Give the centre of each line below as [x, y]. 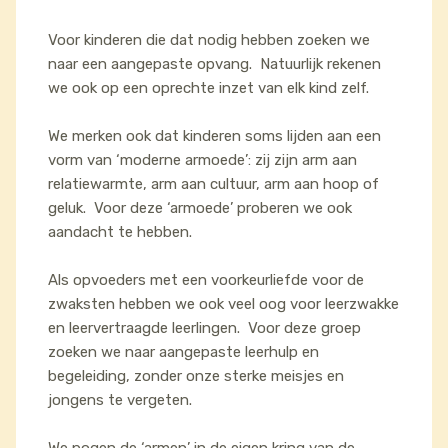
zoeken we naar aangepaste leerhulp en [183, 352]
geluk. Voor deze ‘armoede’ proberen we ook [200, 208]
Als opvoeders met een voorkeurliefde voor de [206, 280]
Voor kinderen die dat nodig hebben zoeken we [209, 40]
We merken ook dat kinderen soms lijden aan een [214, 136]
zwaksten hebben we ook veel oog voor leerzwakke [223, 304]
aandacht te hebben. [120, 232]
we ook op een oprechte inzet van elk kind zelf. [208, 88]
